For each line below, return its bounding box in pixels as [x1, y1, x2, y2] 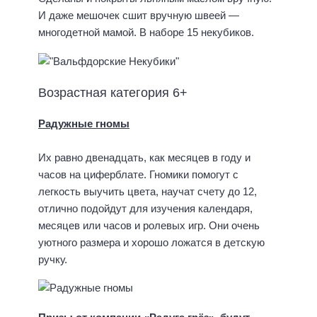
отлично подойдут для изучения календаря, [38, 202, 253, 214]
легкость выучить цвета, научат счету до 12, [38, 185, 257, 197]
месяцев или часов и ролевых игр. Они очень [38, 219, 260, 231]
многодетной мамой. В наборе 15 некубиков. [38, 26, 254, 39]
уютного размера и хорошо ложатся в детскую [38, 236, 265, 248]
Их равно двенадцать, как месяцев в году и [38, 151, 250, 163]
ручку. [38, 253, 67, 265]
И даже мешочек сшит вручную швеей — [38, 9, 239, 22]
